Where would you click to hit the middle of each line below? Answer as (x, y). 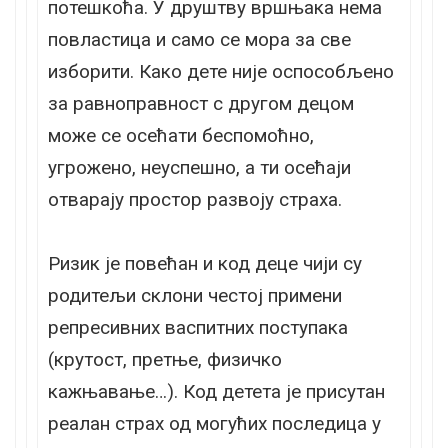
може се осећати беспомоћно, (181, 135)
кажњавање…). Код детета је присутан (216, 391)
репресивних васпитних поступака (198, 327)
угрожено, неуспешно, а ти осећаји (199, 167)
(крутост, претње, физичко (165, 359)
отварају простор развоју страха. (195, 199)
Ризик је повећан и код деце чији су (205, 263)
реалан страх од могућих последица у (214, 423)
